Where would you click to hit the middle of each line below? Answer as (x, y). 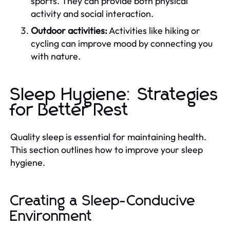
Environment (51, 216)
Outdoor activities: (69, 30)
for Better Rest (70, 110)
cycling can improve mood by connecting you (122, 43)
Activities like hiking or (154, 30)
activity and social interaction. (92, 13)
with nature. (56, 56)
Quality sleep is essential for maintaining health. (108, 137)
